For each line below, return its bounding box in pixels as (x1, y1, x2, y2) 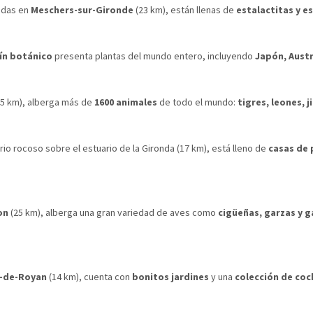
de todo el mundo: (157, 95, 238, 108)
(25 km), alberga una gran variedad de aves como (8, 205, 218, 219)
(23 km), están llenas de (133, 3, 236, 16)
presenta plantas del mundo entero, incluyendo (52, 49, 255, 62)
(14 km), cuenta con (47, 270, 132, 283)
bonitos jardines (132, 270, 209, 283)
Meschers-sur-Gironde (31, 3, 133, 16)
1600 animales (94, 95, 157, 108)
